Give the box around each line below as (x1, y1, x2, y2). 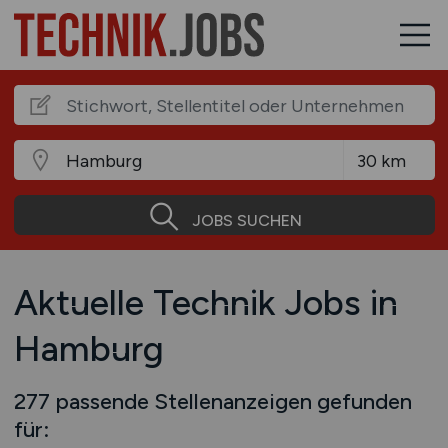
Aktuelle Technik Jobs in (13, 281, 398, 324)
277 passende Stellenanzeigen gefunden (13, 388, 412, 414)
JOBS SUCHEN (191, 210, 302, 230)
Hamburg (13, 327, 164, 370)
